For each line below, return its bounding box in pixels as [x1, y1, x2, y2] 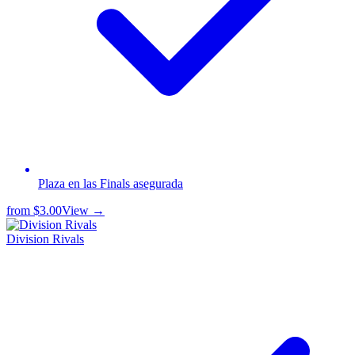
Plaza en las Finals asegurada [38, 176, 183, 190]
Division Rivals [6, 231, 84, 246]
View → [62, 203, 105, 217]
